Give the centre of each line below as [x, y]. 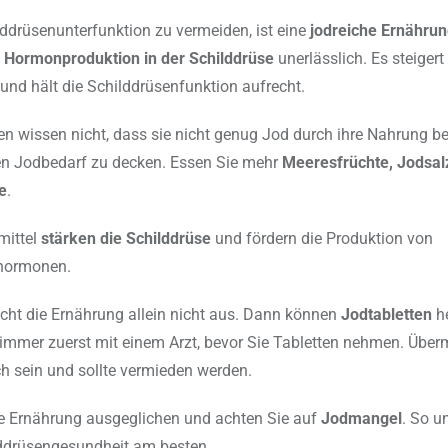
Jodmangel [361, 419]
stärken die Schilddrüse [126, 239]
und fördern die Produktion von [322, 239]
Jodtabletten [386, 315]
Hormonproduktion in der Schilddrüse [139, 59]
